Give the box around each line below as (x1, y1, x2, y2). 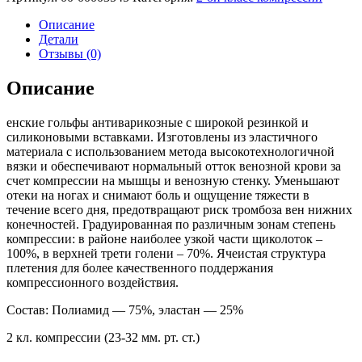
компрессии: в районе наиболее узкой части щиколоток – (6, 231, 322, 246)
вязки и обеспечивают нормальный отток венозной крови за (6, 158, 341, 173)
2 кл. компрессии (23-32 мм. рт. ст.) (6, 330, 200, 344)
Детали (39, 32, 78, 46)
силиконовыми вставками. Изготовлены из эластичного (6, 129, 318, 144)
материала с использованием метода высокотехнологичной (6, 144, 335, 158)
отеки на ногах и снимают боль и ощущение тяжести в (6, 187, 309, 202)
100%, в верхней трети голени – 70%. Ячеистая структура (6, 246, 326, 260)
